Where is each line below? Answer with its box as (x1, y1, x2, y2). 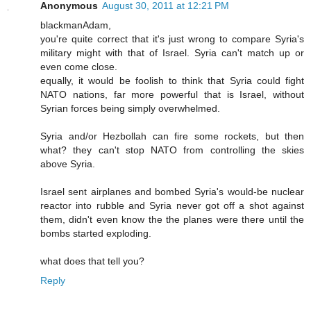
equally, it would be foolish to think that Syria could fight (40, 75, 304, 87)
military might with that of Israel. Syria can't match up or (40, 47, 304, 59)
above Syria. (40, 158, 95, 170)
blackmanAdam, (40, 19, 111, 31)
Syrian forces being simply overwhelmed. (40, 103, 220, 115)
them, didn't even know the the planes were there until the (40, 214, 304, 226)
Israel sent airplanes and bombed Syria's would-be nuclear (40, 186, 304, 198)
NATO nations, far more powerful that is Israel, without (40, 89, 304, 101)
